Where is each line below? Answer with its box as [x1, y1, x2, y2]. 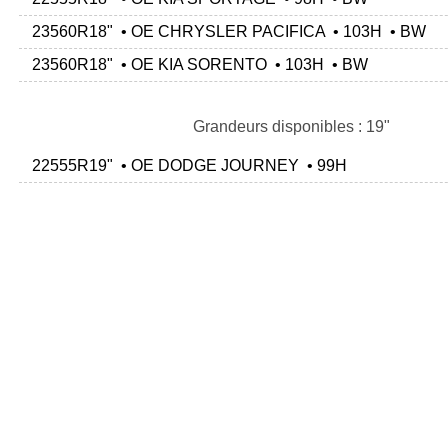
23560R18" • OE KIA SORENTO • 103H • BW [24, 56, 368, 74]
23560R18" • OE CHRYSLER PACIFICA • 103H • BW [24, 23, 426, 41]
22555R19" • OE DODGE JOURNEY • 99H [24, 157, 347, 175]
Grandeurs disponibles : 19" [192, 118, 390, 136]
